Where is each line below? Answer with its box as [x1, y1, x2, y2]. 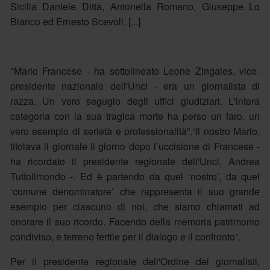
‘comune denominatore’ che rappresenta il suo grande [10, 184, 260, 198]
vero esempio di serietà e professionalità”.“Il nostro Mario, [10, 124, 260, 138]
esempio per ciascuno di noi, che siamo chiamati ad [10, 199, 260, 213]
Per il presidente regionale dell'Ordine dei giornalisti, [10, 254, 260, 268]
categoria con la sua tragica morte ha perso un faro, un [10, 108, 260, 123]
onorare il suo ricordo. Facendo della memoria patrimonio [10, 214, 260, 228]
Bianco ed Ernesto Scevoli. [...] [10, 14, 140, 28]
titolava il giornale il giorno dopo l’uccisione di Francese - [10, 139, 260, 153]
